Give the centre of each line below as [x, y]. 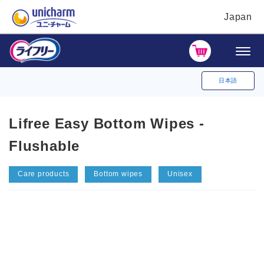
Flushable [44, 146]
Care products [44, 174]
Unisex [180, 174]
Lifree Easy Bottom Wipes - [107, 124]
